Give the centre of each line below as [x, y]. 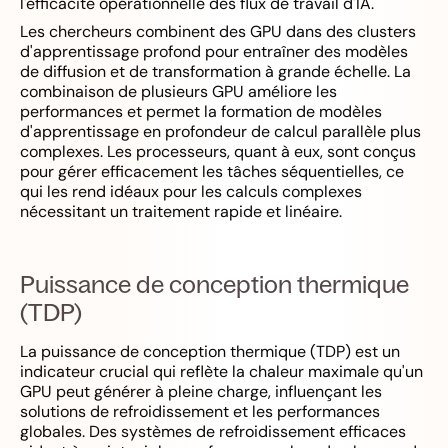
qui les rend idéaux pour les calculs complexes [191, 191]
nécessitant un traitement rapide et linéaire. [181, 211]
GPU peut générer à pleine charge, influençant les [201, 391]
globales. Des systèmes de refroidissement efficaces [213, 431]
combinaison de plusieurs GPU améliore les [178, 91]
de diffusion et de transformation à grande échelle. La [215, 71]
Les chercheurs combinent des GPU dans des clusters [218, 31]
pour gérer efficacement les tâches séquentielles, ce [212, 171]
